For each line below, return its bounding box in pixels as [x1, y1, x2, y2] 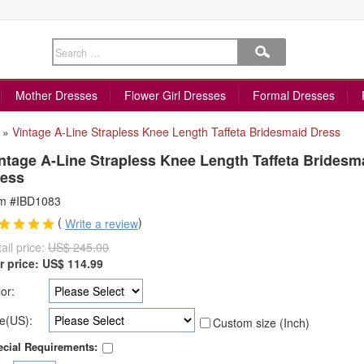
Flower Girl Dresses [124, 87, 226, 103]
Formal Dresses [253, 87, 335, 103]
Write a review [65, 215, 138, 232]
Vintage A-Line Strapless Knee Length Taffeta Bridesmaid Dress [12, 123, 340, 140]
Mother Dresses [15, 87, 97, 103]
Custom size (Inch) [213, 314, 310, 331]
